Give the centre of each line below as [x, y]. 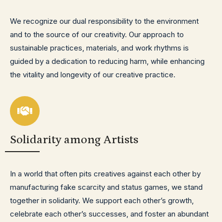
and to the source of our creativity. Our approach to [97, 34]
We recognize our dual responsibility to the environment [104, 21]
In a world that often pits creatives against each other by [105, 174]
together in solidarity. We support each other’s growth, [102, 200]
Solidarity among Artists [74, 139]
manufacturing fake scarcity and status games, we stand [106, 187]
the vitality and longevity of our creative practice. [93, 75]
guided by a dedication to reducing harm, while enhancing [107, 61]
